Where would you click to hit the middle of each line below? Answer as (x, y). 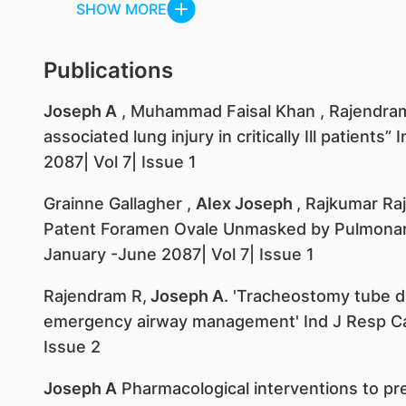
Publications (108, 70)
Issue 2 (72, 347)
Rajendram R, (95, 296)
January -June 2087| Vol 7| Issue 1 (179, 254)
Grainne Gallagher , (119, 203)
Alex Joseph (246, 203)
